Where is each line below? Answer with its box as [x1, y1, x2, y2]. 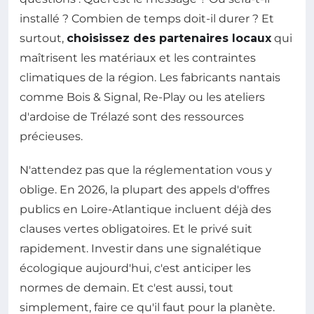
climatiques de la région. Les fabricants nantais [20, 70, 280, 84]
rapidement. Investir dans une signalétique [20, 241, 261, 255]
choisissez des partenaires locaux [67, 31, 271, 45]
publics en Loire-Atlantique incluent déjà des [20, 202, 271, 216]
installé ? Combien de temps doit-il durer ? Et [20, 11, 274, 25]
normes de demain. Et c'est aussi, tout [20, 280, 233, 294]
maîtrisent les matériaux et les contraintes [20, 50, 256, 64]
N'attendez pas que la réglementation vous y [20, 163, 272, 177]
